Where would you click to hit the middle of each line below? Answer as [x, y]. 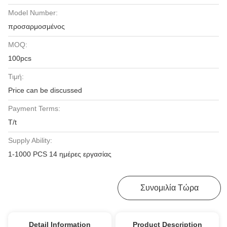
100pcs [20, 58]
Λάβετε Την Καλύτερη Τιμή [97, 188]
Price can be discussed [45, 90]
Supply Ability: [30, 140]
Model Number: [33, 13]
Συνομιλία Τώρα [169, 188]
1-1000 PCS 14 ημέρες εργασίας [60, 154]
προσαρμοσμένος [36, 26]
